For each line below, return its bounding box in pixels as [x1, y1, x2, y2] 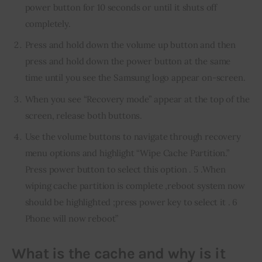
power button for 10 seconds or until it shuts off [25, 2, 218, 13]
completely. [25, 18, 71, 30]
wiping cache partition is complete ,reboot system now [25, 180, 245, 191]
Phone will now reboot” [25, 212, 119, 224]
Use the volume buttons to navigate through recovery [25, 130, 241, 142]
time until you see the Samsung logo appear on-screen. [25, 72, 246, 84]
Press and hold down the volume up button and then [25, 39, 236, 51]
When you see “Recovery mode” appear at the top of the [25, 93, 250, 105]
